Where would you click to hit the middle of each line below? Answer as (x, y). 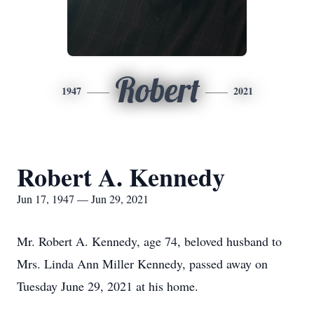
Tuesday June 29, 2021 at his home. (108, 286)
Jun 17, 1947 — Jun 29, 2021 (83, 199)
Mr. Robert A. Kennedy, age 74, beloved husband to (149, 241)
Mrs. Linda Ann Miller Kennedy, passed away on (142, 264)
